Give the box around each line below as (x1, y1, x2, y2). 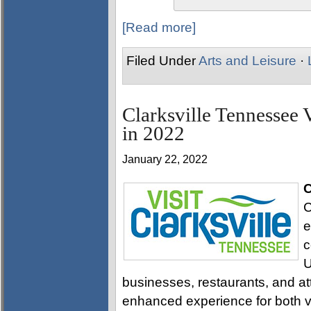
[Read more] (122, 20, 196, 35)
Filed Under (126, 53, 199, 68)
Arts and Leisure (199, 53, 296, 68)
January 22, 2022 (122, 153, 208, 165)
